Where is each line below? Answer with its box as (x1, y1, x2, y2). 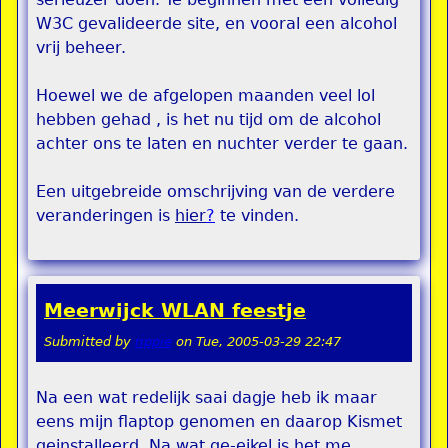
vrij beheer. (36, 38, 126, 57)
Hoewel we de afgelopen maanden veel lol (36, 86, 375, 105)
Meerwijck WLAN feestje (44, 299, 306, 322)
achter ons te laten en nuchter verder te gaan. (36, 134, 408, 153)
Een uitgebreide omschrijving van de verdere (36, 182, 395, 201)
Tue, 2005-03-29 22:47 (196, 334, 341, 349)
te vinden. (215, 206, 299, 225)
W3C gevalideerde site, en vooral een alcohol (36, 14, 397, 33)
